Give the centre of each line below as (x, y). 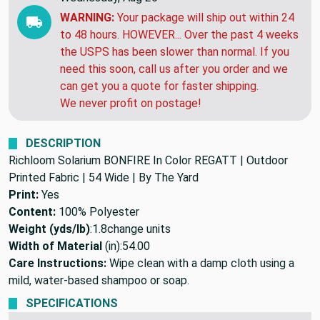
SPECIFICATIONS (72, 303)
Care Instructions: (57, 263)
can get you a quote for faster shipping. (159, 86)
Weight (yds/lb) (49, 229)
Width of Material (55, 246)
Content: (34, 211)
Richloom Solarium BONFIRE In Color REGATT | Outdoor (148, 160)
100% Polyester (99, 211)
